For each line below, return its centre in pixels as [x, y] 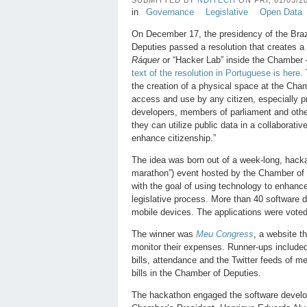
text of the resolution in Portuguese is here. [217, 73]
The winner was [164, 234]
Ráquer [147, 60]
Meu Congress [225, 234]
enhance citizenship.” [174, 138]
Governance [170, 12]
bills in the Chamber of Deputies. [196, 273]
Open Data [281, 12]
